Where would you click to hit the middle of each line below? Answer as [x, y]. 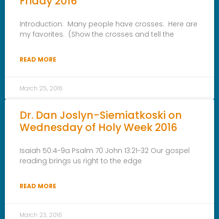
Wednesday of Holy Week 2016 [99, 127]
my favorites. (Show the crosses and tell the [97, 34]
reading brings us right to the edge [81, 161]
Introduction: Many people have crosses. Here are [109, 24]
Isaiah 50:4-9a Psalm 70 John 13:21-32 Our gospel [105, 150]
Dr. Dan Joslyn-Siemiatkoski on [101, 115]
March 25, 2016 [41, 88]
